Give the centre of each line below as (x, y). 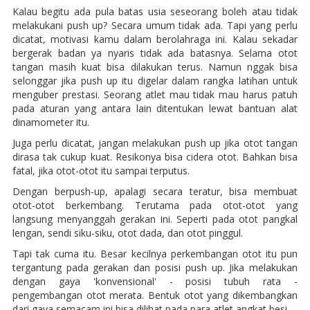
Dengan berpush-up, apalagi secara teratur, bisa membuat (155, 191)
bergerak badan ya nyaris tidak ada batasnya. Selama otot (155, 53)
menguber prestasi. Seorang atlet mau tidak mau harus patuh (155, 94)
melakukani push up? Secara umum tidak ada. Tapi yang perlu (155, 25)
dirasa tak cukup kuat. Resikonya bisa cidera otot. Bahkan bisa (155, 156)
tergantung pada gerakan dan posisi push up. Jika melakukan (155, 267)
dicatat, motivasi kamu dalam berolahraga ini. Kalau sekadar (155, 39)
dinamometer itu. (51, 122)
